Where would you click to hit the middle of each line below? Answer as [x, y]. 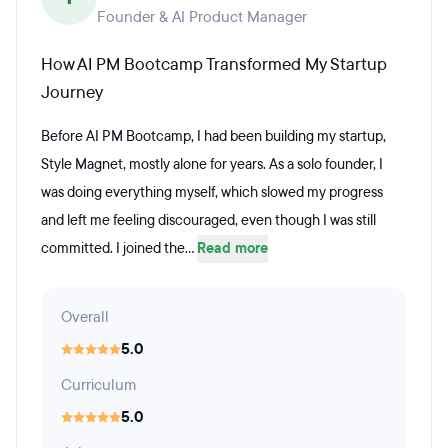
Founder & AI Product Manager [202, 17]
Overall [85, 317]
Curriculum [98, 385]
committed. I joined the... [119, 248]
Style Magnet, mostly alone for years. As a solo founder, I [212, 164]
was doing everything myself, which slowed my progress [212, 192]
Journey [72, 92]
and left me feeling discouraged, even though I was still [208, 220]
